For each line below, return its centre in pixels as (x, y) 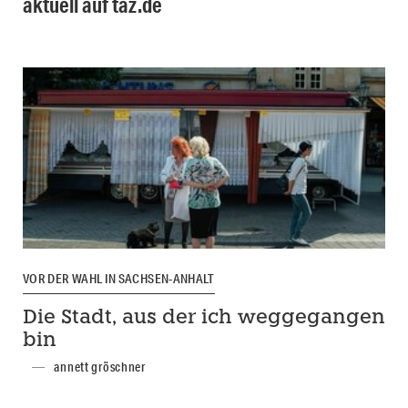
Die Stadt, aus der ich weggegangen (204, 319)
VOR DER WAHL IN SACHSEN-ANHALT (119, 279)
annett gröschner (100, 367)
